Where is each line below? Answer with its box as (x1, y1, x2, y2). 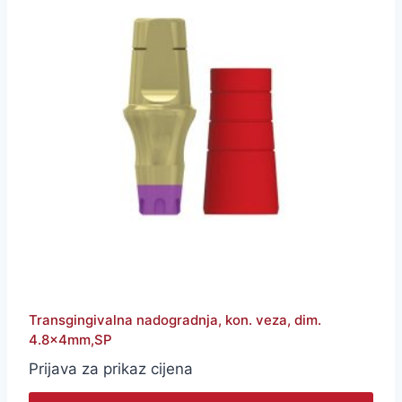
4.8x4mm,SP (29, 330, 112, 348)
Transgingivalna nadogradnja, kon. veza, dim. (29, 310, 321, 328)
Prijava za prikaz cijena (29, 359, 193, 378)
